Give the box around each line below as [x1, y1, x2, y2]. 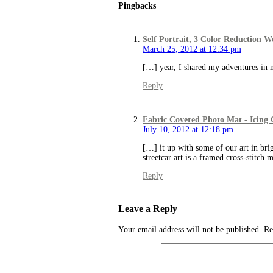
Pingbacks [118, 1, 156, 11]
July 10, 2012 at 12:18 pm [143, 124, 233, 134]
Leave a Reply [118, 203, 177, 215]
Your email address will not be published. [118, 225, 261, 235]
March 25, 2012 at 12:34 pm [143, 44, 241, 54]
